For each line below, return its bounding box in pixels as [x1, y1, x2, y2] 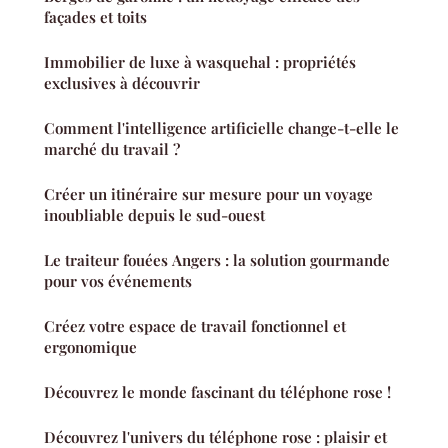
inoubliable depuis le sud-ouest [44, 205, 265, 226]
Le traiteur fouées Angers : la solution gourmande [44, 250, 390, 271]
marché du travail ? [44, 139, 180, 160]
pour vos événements [44, 271, 192, 292]
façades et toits [44, 7, 147, 28]
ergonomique [44, 337, 137, 358]
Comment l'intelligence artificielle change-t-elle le [44, 118, 399, 139]
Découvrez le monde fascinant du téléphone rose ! [44, 382, 391, 403]
